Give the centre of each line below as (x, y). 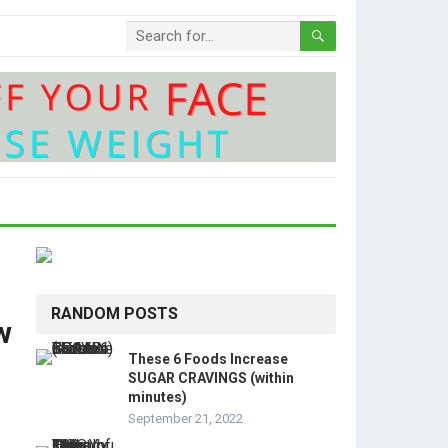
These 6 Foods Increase (208, 359)
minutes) (157, 397)
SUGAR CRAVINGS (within (211, 378)
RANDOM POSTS (114, 313)
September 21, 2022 (185, 418)
